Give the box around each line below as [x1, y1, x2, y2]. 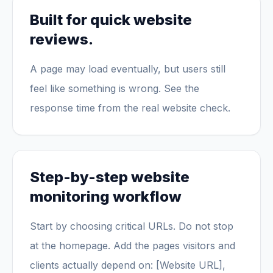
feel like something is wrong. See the [30, 82, 199, 94]
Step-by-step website [30, 168, 190, 186]
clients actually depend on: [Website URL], [30, 259, 225, 271]
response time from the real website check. [30, 102, 230, 114]
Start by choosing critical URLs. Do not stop [30, 220, 233, 232]
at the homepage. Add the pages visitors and [30, 239, 235, 252]
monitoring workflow [30, 188, 182, 205]
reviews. [30, 30, 93, 48]
